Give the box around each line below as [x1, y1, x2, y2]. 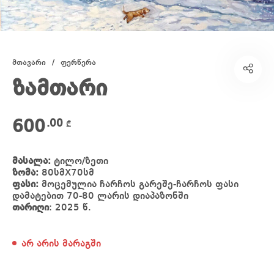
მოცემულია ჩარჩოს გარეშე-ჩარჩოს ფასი [39, 180, 239, 190]
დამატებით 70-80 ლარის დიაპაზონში [12, 191, 188, 202]
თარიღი [12, 203, 49, 213]
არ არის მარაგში [21, 239, 101, 250]
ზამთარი [12, 78, 108, 102]
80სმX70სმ [39, 168, 94, 179]
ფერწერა [61, 58, 96, 67]
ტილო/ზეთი [51, 157, 108, 167]
